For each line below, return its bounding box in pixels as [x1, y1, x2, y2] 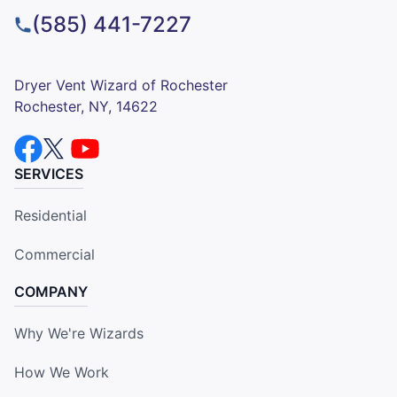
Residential [14, 206, 87, 225]
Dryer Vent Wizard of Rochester [14, 76, 228, 95]
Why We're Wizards [14, 324, 144, 343]
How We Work [14, 363, 109, 382]
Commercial [14, 245, 95, 264]
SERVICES [14, 165, 83, 183]
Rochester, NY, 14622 [14, 97, 158, 116]
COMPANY [14, 283, 88, 301]
